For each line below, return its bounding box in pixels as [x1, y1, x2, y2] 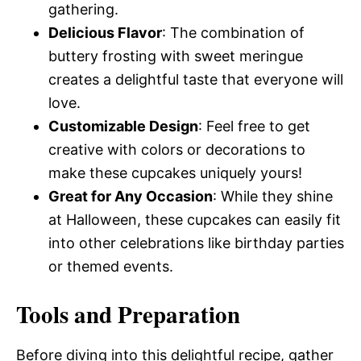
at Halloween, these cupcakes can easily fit [48, 211, 341, 228]
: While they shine [213, 188, 333, 205]
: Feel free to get [198, 118, 310, 135]
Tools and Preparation [16, 297, 240, 331]
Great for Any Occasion [48, 188, 213, 205]
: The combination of [162, 24, 305, 41]
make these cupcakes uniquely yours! [48, 164, 302, 181]
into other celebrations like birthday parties [48, 234, 344, 251]
